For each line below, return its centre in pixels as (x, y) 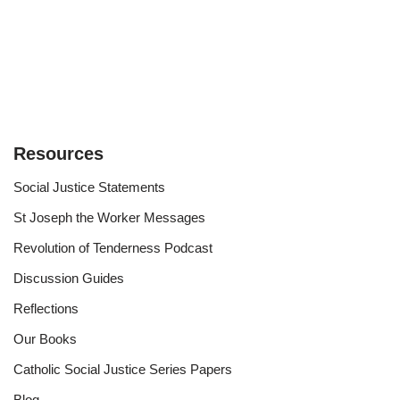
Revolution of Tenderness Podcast (113, 248)
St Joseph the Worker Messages (109, 217)
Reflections (46, 308)
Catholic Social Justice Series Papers (123, 369)
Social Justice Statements (89, 187)
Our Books (45, 339)
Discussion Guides (69, 278)
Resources (58, 154)
